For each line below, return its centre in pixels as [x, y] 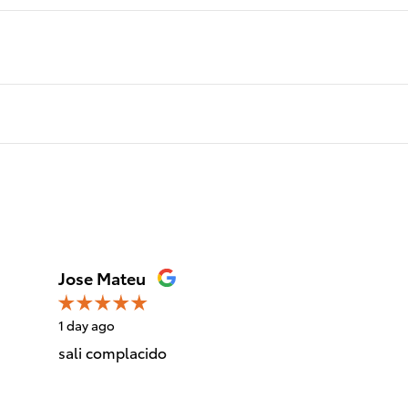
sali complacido [112, 352]
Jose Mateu [102, 277]
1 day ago [87, 325]
